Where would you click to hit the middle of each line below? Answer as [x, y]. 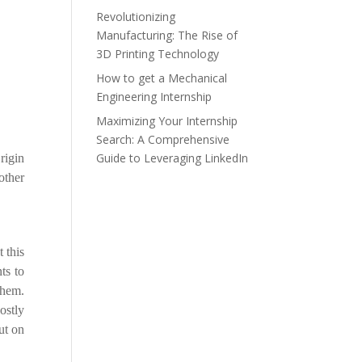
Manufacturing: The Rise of [167, 35]
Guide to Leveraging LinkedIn [173, 158]
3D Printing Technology [158, 54]
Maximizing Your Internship [167, 121]
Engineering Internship [154, 97]
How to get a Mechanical [162, 78]
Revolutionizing [136, 17]
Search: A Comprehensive [163, 139]
